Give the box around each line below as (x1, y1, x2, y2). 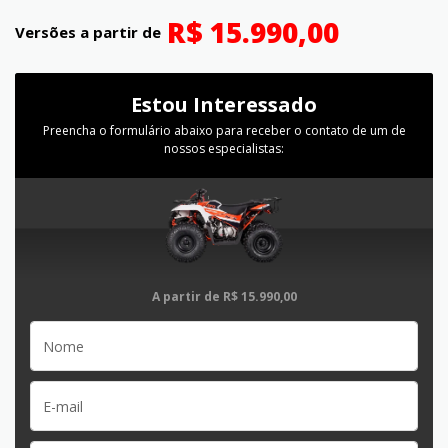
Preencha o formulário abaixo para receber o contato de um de (42, 122, 406, 139)
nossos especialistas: (164, 140, 284, 157)
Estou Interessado (131, 91, 317, 118)
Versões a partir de (15, 22, 161, 42)
